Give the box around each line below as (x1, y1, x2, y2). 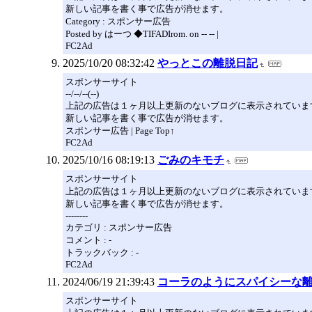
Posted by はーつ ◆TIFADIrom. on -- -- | (65, 29, 219, 39)
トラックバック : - (65, 247, 139, 258)
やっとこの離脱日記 (157, 57, 258, 69)
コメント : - (65, 235, 111, 245)
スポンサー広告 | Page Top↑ (65, 125, 175, 136)
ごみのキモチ (157, 154, 224, 166)
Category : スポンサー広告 (65, 16, 171, 26)
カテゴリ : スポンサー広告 (65, 222, 172, 233)
